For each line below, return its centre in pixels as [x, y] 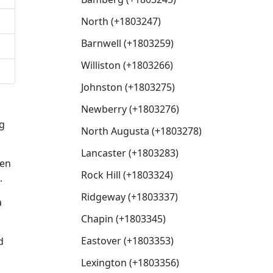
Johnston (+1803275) [128, 87]
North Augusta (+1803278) [141, 131]
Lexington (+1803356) [130, 263]
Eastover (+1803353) [127, 241]
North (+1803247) [121, 21]
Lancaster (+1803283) [130, 153]
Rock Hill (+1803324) [127, 175]
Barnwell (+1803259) [127, 43]
